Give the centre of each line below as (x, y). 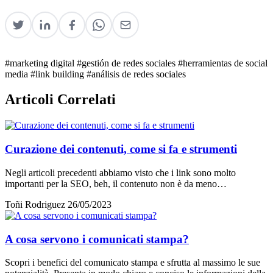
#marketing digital (41, 63)
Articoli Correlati (60, 100)
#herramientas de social (223, 63)
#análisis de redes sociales (136, 74)
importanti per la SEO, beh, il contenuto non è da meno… (116, 183)
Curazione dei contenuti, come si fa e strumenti (121, 149)
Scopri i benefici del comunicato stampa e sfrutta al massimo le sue (133, 263)
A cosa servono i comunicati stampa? (97, 239)
